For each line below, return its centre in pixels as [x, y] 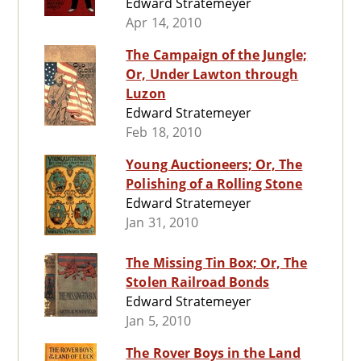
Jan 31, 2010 [162, 223]
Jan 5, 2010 [158, 321]
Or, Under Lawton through [212, 75]
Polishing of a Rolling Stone [214, 184]
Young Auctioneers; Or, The [214, 165]
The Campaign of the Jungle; [217, 55]
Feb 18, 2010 [164, 133]
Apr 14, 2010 [164, 23]
